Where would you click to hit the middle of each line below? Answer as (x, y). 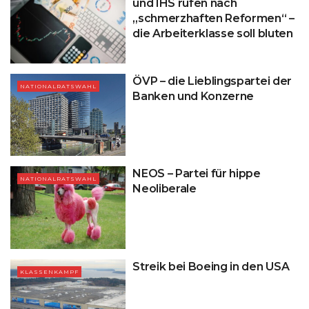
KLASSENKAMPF (49, 271)
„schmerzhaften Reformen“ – (213, 19)
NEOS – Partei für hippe (197, 174)
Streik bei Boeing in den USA (211, 266)
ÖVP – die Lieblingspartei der (212, 81)
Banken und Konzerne (193, 96)
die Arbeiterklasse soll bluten (213, 34)
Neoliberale (165, 189)
